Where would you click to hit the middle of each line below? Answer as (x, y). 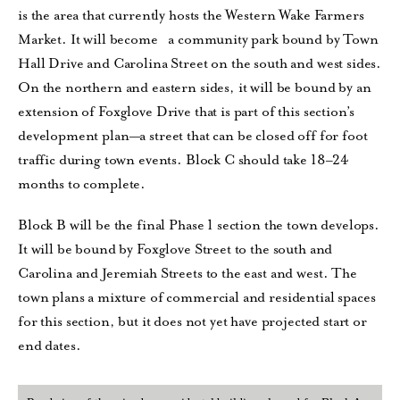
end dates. (51, 345)
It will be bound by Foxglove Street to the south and (175, 249)
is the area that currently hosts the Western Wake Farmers (191, 16)
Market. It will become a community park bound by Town (198, 40)
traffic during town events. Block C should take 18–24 (184, 160)
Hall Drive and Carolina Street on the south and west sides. (200, 64)
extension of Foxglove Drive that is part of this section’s (187, 112)
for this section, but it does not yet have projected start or (192, 321)
